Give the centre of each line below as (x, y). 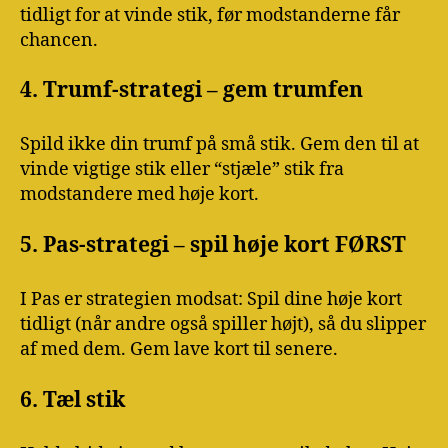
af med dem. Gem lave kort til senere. (179, 350)
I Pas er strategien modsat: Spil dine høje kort (211, 300)
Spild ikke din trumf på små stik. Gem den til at (219, 145)
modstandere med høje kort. (139, 195)
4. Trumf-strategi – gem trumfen (191, 91)
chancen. (59, 40)
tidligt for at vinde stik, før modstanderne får (210, 15)
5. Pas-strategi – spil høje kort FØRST (213, 245)
